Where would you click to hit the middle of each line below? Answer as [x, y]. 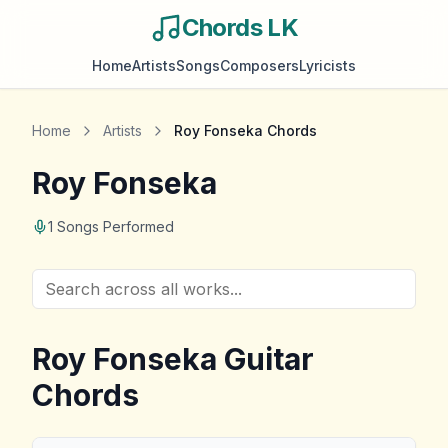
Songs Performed [113, 226]
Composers [259, 65]
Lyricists [327, 65]
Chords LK [240, 27]
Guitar [265, 359]
